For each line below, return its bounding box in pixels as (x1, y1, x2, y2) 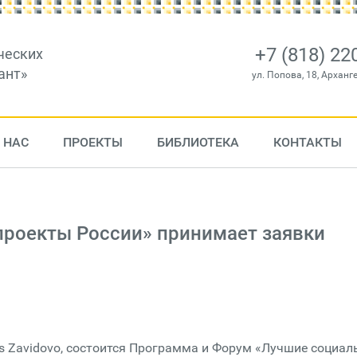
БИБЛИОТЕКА (156, 135, 239, 150)
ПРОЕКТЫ (62, 135, 123, 150)
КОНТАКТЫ (273, 135, 342, 150)
